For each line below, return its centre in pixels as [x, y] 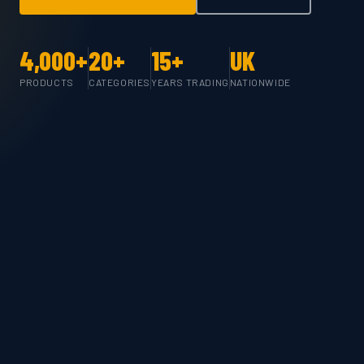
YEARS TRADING [190, 82]
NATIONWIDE [260, 82]
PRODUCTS [47, 82]
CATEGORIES [119, 82]
